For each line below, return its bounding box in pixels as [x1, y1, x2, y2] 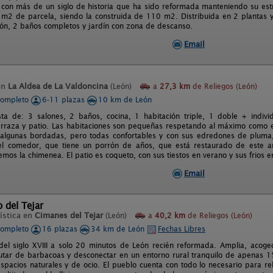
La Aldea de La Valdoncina [8, 82, 108, 91]
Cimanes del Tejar [35, 211, 103, 220]
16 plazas [42, 224, 80, 233]
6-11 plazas [42, 95, 87, 104]
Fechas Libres [158, 224, 205, 233]
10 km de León [98, 95, 152, 104]
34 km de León [91, 224, 147, 233]
